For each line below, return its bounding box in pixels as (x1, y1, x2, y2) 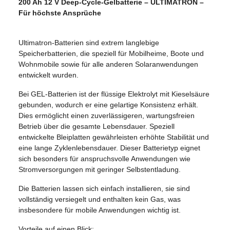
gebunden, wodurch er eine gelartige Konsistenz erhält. (18, 100, 198, 109)
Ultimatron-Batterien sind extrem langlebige (18, 38, 159, 47)
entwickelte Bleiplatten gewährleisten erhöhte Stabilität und (18, 132, 209, 141)
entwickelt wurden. (18, 70, 79, 79)
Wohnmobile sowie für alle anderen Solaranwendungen (18, 60, 198, 68)
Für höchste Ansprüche (18, 8, 101, 17)
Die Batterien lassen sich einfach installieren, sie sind (18, 184, 190, 193)
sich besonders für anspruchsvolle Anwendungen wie (18, 154, 190, 163)
